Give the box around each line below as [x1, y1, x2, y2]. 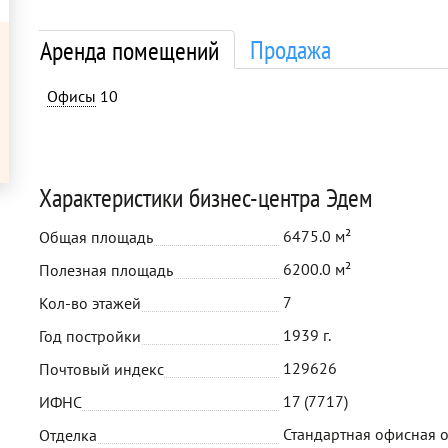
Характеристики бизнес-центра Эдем [39, 181, 373, 214]
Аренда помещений [40, 34, 219, 67]
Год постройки [39, 326, 141, 346]
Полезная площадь [39, 260, 173, 280]
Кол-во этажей [39, 293, 141, 313]
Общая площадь [39, 227, 153, 247]
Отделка [39, 425, 97, 445]
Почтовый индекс [39, 359, 164, 379]
